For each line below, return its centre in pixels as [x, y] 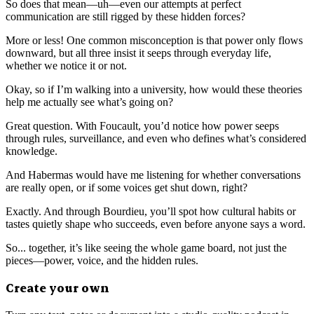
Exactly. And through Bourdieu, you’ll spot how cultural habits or [151, 211]
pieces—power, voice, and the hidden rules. [102, 260]
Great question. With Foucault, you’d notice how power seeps [142, 125]
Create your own [57, 288]
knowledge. [32, 151]
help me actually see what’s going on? [89, 102]
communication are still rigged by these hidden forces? [125, 16]
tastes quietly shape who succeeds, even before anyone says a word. [156, 224]
